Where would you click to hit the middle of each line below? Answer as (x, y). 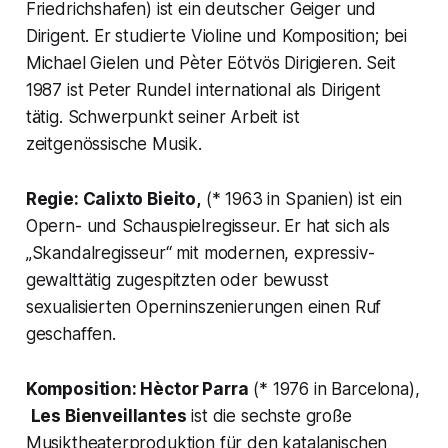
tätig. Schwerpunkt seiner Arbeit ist (162, 117)
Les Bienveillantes (108, 416)
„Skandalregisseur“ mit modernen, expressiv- (200, 253)
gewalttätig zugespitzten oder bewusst (177, 280)
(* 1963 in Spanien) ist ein (301, 199)
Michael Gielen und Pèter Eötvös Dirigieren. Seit (210, 63)
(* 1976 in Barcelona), (334, 389)
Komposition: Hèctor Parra (137, 389)
